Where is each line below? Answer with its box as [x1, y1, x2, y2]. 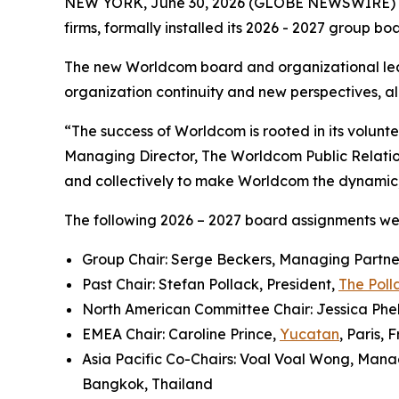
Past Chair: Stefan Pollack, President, [82, 274, 338, 293]
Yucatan [280, 324, 339, 343]
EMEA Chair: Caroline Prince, [82, 324, 280, 343]
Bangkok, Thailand [82, 374, 213, 393]
